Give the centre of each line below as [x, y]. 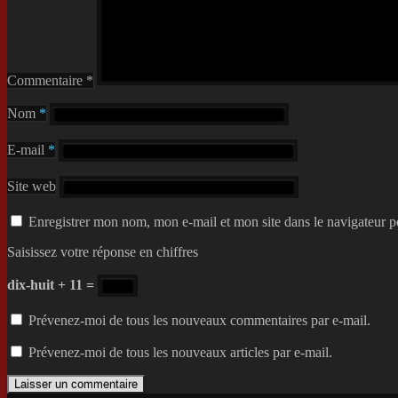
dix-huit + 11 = [52, 285]
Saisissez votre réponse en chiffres [103, 252]
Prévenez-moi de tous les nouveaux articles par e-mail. [180, 353]
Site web [32, 187]
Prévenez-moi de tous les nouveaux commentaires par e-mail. [199, 321]
